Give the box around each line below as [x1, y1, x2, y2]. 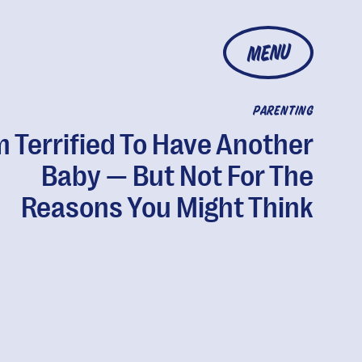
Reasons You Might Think [20, 192, 314, 225]
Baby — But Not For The [40, 160, 314, 193]
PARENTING [252, 106, 314, 117]
